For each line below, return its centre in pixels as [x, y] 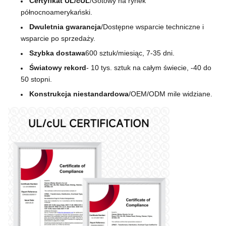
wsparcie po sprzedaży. [58, 38]
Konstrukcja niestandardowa [79, 94]
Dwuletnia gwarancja [65, 26]
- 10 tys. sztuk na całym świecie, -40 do [149, 67]
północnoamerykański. [56, 12]
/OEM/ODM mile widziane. [171, 94]
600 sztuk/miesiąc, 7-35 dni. [130, 53]
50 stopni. [36, 79]
